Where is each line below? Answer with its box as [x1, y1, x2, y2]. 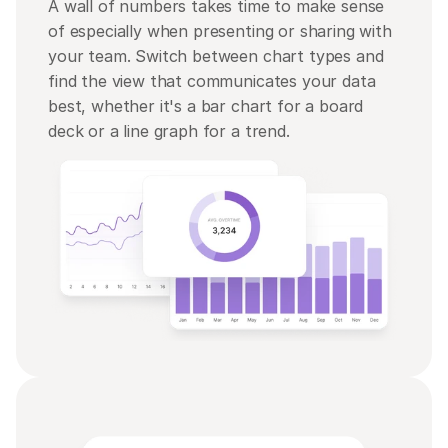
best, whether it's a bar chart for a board [48, 96, 364, 116]
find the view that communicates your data [48, 71, 376, 91]
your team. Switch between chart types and [48, 46, 384, 66]
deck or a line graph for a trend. [48, 121, 290, 141]
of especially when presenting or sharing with [48, 21, 392, 41]
